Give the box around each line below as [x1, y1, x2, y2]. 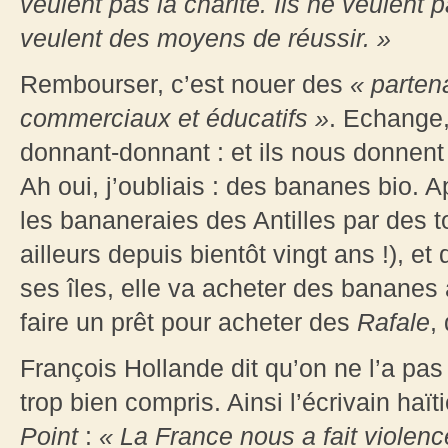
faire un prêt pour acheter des [20, 308, 357, 337]
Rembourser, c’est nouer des [20, 70, 350, 99]
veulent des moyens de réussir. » [20, 24, 391, 53]
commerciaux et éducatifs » [20, 104, 329, 133]
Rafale [357, 308, 430, 337]
